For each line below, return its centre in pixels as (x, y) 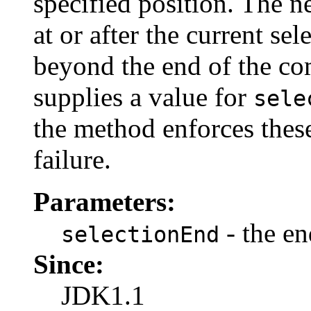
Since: (69, 264)
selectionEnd (140, 234)
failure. (72, 159)
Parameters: (104, 201)
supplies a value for (143, 96)
